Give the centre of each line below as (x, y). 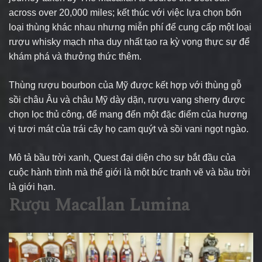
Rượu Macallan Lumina (99, 205)
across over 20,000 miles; (62, 12)
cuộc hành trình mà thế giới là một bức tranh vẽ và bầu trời (130, 172)
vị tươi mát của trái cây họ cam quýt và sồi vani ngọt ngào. (129, 129)
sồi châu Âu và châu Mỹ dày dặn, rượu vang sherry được (127, 99)
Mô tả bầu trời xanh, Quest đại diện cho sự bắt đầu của (122, 157)
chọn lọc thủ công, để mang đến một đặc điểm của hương (128, 114)
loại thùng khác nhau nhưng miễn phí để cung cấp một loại (130, 27)
